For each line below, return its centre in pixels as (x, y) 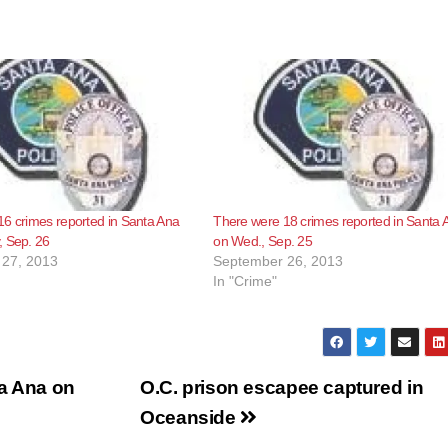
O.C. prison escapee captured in (282, 387)
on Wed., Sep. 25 (263, 240)
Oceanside (190, 417)
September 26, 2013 (278, 260)
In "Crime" (245, 280)
